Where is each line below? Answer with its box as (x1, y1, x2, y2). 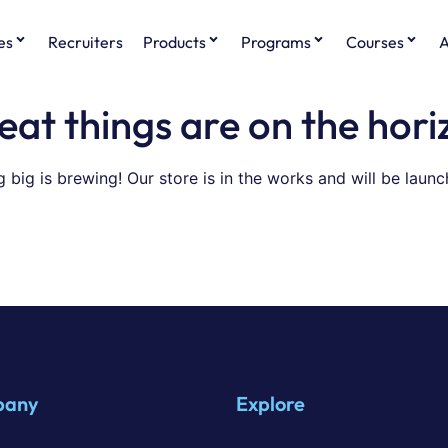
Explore (236, 391, 305, 416)
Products (142, 31, 206, 52)
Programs (240, 31, 311, 52)
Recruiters (47, 31, 123, 52)
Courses (345, 31, 404, 52)
